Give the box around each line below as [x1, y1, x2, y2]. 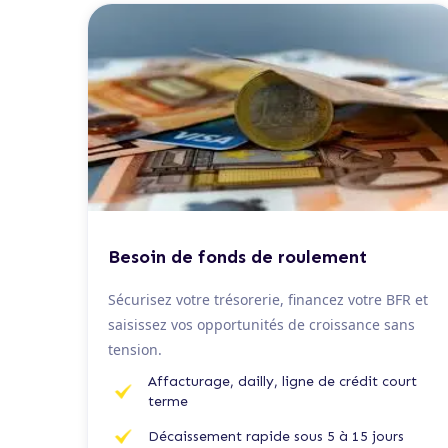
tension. [108, 339, 162, 359]
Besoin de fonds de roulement [108, 245, 367, 268]
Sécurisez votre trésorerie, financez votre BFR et [108, 289, 428, 309]
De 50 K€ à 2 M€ [99, 218, 197, 233]
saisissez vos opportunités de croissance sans [108, 314, 415, 334]
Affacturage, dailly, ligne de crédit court [148, 372, 417, 390]
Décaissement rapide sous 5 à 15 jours [148, 427, 404, 445]
